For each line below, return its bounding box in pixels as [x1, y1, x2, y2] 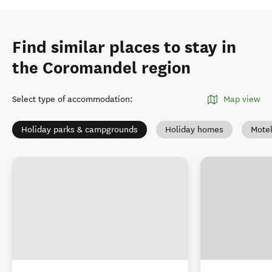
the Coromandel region [12, 58, 191, 78]
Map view [223, 94, 260, 104]
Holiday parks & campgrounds [21, 124, 138, 135]
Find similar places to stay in [12, 37, 236, 58]
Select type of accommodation [12, 94, 130, 104]
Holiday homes [165, 124, 223, 135]
